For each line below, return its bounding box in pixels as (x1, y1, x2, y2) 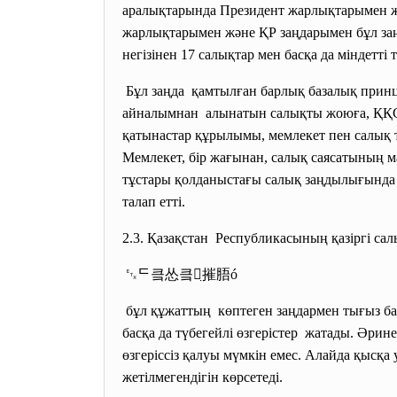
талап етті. (122, 194, 185, 209)
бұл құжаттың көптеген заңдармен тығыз (122, 303, 384, 318)
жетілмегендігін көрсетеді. (122, 370, 283, 385)
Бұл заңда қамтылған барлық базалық (122, 83, 361, 98)
